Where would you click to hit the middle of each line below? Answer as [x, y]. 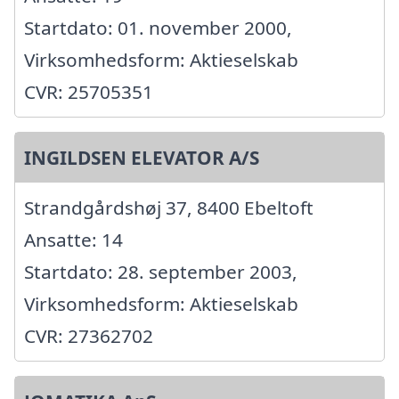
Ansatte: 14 [73, 239]
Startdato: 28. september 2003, [161, 271]
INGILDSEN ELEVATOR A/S [142, 157]
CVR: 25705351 [89, 91]
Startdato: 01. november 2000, [158, 27]
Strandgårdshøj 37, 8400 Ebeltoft [169, 207]
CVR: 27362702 [89, 335]
